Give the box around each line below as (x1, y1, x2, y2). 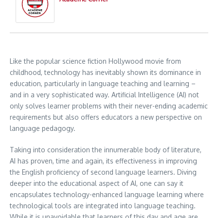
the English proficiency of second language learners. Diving (10, 168, 197, 176)
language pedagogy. (10, 124, 75, 132)
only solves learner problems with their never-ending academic (10, 102, 208, 110)
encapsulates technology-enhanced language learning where (10, 190, 204, 199)
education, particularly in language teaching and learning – (10, 79, 196, 88)
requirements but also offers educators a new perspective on (10, 113, 202, 121)
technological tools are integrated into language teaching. (10, 201, 196, 210)
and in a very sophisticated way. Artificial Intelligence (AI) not (10, 91, 199, 99)
